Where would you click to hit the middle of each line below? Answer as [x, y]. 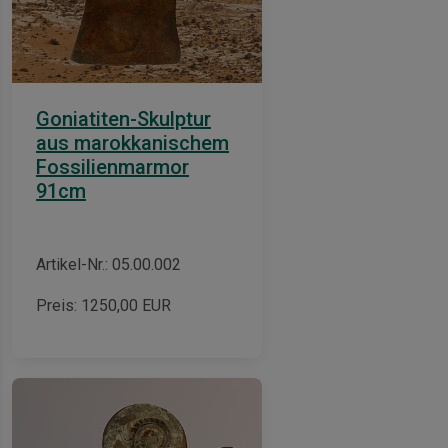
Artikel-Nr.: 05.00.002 [108, 264]
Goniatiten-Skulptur [123, 118]
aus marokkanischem [132, 142]
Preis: [58, 305]
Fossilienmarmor [112, 166]
